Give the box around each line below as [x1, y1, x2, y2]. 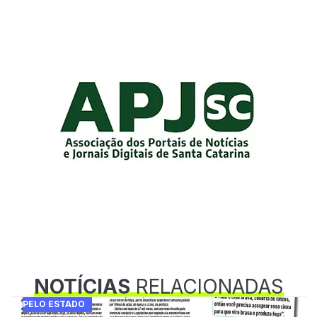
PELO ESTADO [22, 298, 85, 309]
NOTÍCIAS [33, 274, 130, 299]
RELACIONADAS [129, 274, 284, 299]
